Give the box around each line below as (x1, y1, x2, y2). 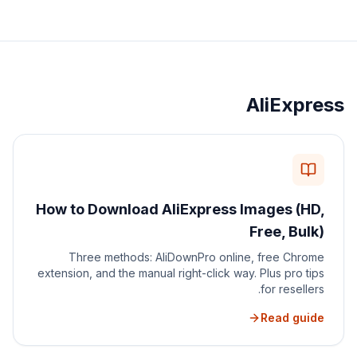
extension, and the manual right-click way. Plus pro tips (37, 266, 324, 280)
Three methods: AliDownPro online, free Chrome (69, 250, 324, 264)
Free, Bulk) (249, 223, 324, 240)
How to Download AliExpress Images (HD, (36, 201, 324, 218)
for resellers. (261, 282, 324, 296)
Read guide (261, 311, 324, 324)
